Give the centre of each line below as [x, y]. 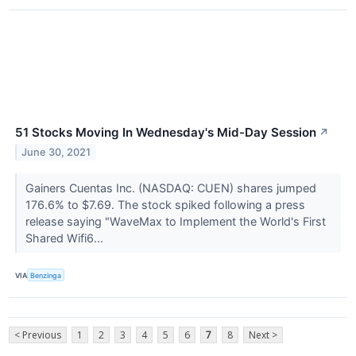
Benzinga [46, 275]
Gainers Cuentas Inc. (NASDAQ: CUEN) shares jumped [170, 188]
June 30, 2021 [56, 152]
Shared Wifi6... [66, 238]
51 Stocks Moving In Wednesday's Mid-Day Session [166, 132]
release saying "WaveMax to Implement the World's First [175, 221]
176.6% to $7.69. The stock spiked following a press [165, 204]
